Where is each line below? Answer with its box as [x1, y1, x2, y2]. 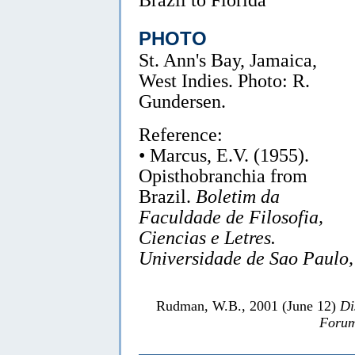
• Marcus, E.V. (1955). [139, 143, 309, 166]
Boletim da [196, 185, 280, 207]
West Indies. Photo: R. [139, 69, 310, 91]
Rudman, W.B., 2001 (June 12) [156, 297, 340, 314]
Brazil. [139, 185, 196, 207]
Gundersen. [139, 90, 226, 112]
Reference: [139, 123, 223, 145]
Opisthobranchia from [139, 164, 307, 186]
